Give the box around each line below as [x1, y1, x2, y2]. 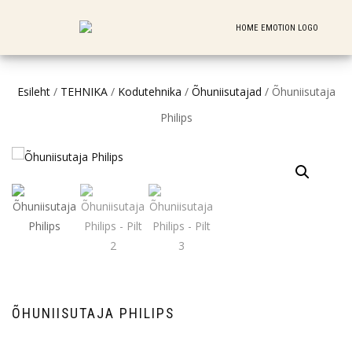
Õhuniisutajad [191, 83, 262, 99]
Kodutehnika [117, 83, 181, 99]
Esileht [16, 83, 50, 99]
